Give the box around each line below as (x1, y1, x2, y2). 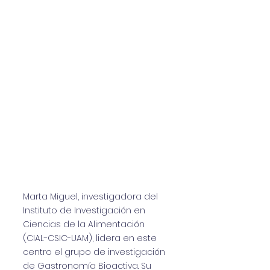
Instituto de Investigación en (23, 204, 145, 216)
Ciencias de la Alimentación (23, 218, 145, 230)
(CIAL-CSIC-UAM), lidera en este (23, 232, 157, 244)
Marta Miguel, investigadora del (23, 190, 158, 202)
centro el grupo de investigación (23, 246, 165, 258)
